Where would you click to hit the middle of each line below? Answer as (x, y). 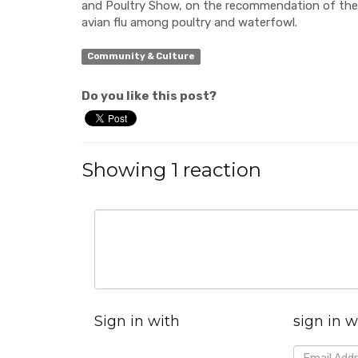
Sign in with (137, 321)
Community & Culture (141, 56)
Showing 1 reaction (171, 169)
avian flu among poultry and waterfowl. (191, 23)
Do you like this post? (149, 96)
